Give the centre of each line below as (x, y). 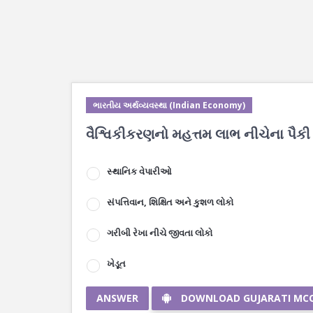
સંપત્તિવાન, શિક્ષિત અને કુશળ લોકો (170, 202)
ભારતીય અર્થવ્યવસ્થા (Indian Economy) (169, 105)
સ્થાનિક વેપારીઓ (139, 171)
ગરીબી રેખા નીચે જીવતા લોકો (160, 233)
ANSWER (117, 298)
